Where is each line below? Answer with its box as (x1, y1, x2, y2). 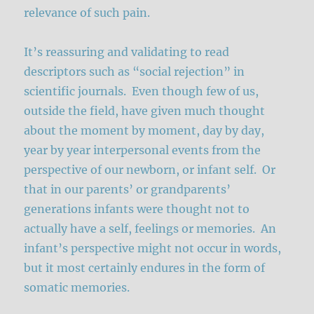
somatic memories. (24, 280, 130, 295)
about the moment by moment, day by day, (24, 123, 265, 138)
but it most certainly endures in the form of (24, 261, 266, 275)
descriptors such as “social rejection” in (24, 64, 245, 79)
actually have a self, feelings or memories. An (24, 221, 277, 236)
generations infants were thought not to (24, 202, 250, 217)
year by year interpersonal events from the (24, 143, 261, 158)
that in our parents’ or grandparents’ (24, 182, 231, 197)
